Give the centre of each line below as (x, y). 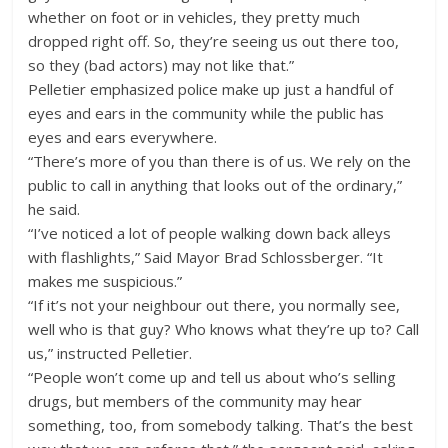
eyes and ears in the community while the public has (206, 112)
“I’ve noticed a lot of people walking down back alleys (210, 232)
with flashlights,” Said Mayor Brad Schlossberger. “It (206, 256)
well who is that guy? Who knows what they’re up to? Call (224, 328)
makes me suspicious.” (105, 280)
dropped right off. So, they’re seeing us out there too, (214, 40)
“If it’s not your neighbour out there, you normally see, (214, 304)
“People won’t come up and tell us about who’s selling (212, 376)
